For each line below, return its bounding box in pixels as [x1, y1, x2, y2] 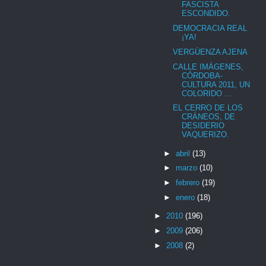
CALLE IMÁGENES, [173, 62, 244, 71]
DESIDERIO [182, 121, 225, 131]
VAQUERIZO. [182, 130, 230, 140]
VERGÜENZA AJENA [173, 47, 248, 56]
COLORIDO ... [182, 88, 232, 98]
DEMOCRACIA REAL [173, 24, 248, 33]
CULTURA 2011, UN [182, 80, 251, 89]
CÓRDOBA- [182, 71, 223, 80]
